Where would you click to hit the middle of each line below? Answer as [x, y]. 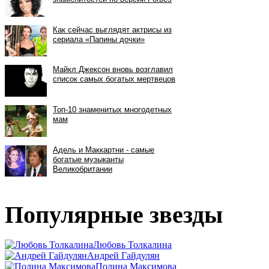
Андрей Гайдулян [123, 256]
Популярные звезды [114, 214]
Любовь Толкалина [132, 245]
